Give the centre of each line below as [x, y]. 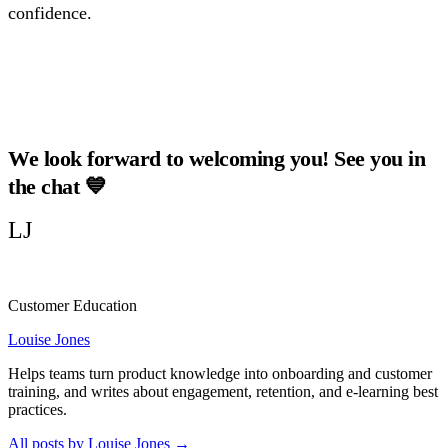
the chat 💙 [57, 186]
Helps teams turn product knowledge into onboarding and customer [220, 373]
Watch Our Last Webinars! [224, 76]
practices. [37, 409]
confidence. [50, 12]
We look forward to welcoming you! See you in [216, 158]
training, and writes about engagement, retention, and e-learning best [223, 391]
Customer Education [72, 305]
